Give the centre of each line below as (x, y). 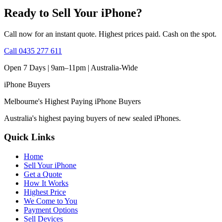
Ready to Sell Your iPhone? (73, 13)
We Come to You (51, 201)
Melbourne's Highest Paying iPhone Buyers (72, 101)
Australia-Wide (114, 67)
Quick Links (29, 137)
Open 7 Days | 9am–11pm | (47, 67)
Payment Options (51, 210)
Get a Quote (43, 174)
